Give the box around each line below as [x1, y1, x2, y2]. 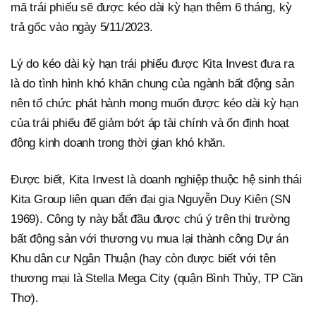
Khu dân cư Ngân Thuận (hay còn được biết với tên [11, 252, 276, 266]
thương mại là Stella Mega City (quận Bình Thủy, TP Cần [11, 272, 303, 286]
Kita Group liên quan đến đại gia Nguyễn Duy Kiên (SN [11, 193, 291, 207]
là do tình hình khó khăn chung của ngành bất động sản [11, 77, 294, 91]
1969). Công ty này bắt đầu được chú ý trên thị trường [11, 212, 290, 226]
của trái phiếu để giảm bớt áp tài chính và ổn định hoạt [11, 116, 289, 130]
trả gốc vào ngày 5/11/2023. [11, 20, 153, 35]
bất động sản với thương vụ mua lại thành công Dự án [11, 232, 288, 246]
